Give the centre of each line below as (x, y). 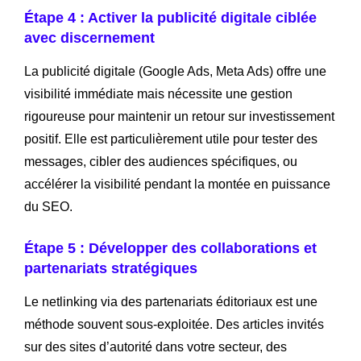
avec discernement (89, 37)
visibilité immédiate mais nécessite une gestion (158, 93)
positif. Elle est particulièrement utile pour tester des (171, 139)
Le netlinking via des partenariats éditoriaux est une (171, 301)
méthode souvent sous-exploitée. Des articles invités (174, 324)
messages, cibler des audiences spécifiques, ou (161, 161)
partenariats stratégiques (111, 268)
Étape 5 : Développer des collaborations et (170, 248)
